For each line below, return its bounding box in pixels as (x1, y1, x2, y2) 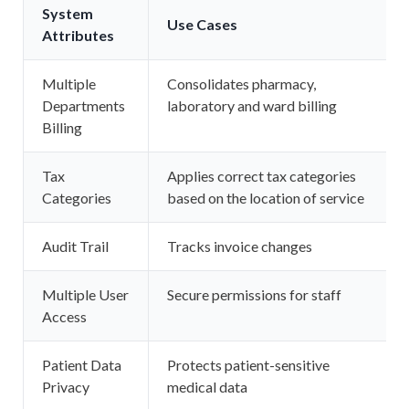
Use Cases (167, 16, 238, 34)
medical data (167, 378, 248, 396)
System (42, 5, 94, 23)
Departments (42, 97, 126, 115)
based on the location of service (167, 189, 365, 207)
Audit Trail (42, 237, 110, 256)
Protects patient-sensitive (167, 356, 330, 374)
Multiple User (42, 286, 130, 304)
